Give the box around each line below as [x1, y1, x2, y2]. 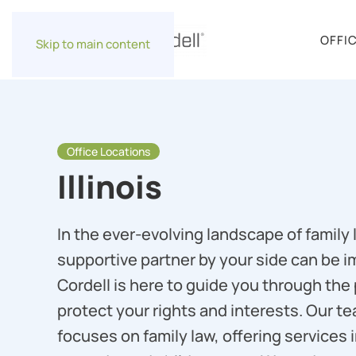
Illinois [57, 164, 162, 208]
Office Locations [67, 144, 150, 159]
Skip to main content [36, 36, 150, 52]
